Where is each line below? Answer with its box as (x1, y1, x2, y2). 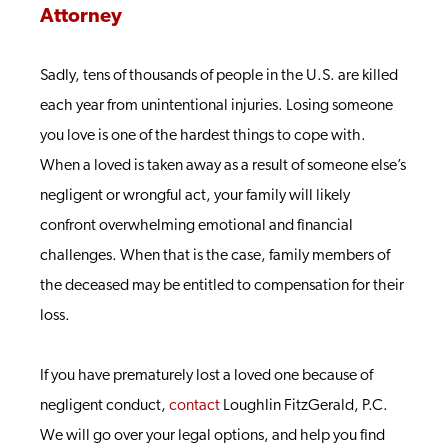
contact (169, 398, 220, 414)
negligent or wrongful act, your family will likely (40, 188, 350, 204)
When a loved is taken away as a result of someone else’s (40, 158, 406, 174)
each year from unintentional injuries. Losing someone (40, 98, 393, 114)
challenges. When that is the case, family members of (40, 248, 390, 264)
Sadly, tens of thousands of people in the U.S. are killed (40, 68, 398, 84)
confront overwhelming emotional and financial (40, 218, 353, 234)
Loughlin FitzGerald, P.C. (220, 398, 388, 414)
